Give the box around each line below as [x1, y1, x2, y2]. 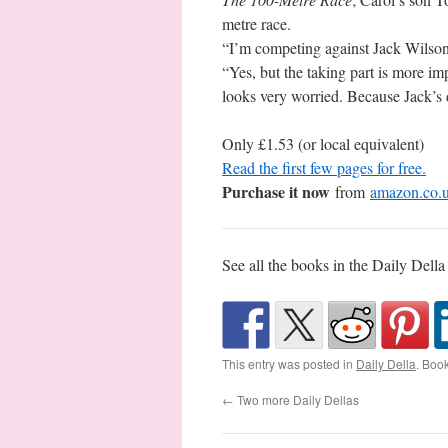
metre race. [222, 13, 291, 34]
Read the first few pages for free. [222, 157, 426, 178]
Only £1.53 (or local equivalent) [222, 133, 424, 154]
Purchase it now [222, 180, 330, 203]
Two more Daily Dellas [234, 391, 359, 408]
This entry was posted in [222, 355, 356, 372]
